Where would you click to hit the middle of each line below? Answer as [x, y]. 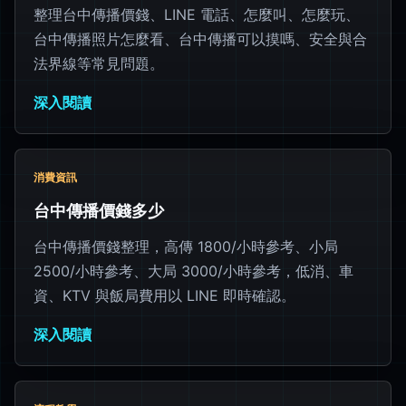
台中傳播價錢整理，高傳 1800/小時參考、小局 [186, 246]
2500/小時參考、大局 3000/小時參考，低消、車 [193, 271]
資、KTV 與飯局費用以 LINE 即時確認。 [164, 295]
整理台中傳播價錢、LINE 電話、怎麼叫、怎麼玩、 [197, 14]
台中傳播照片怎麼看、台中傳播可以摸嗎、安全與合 [200, 39]
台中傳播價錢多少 [99, 210]
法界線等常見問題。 [99, 63]
